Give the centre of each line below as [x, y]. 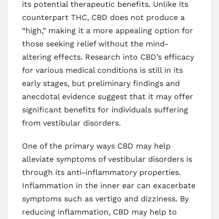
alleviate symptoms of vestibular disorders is [107, 159]
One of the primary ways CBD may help [96, 146]
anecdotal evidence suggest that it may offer [108, 96]
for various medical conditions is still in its [102, 70]
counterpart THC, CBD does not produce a [103, 17]
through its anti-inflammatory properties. [101, 172]
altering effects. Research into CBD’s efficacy [108, 57]
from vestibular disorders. [71, 123]
